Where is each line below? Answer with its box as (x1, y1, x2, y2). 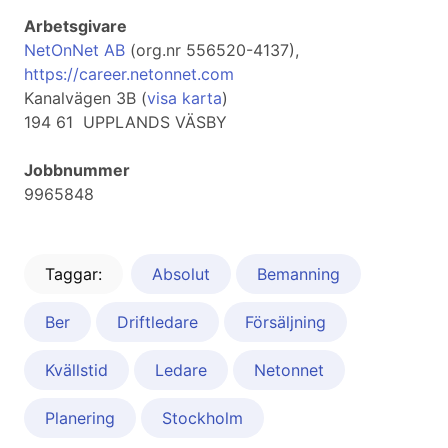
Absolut (152, 264, 210, 285)
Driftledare (117, 312, 198, 333)
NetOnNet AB (24, 40, 125, 61)
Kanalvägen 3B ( (24, 88, 147, 109)
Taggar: (45, 264, 102, 285)
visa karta (147, 88, 222, 109)
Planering (45, 408, 115, 429)
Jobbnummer (24, 160, 130, 181)
